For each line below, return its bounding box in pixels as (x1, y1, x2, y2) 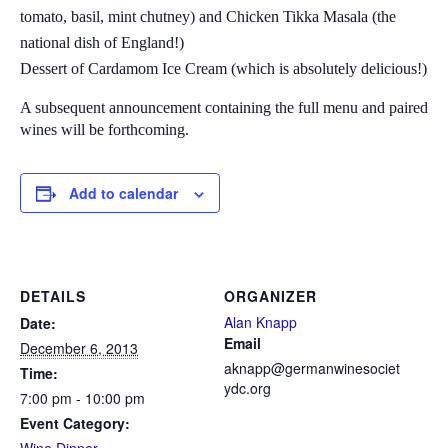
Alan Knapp (224, 312, 297, 332)
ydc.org (224, 378, 271, 398)
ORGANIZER (224, 286, 317, 306)
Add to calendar (69, 183, 178, 203)
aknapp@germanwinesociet (224, 358, 400, 378)
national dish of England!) (20, 34, 184, 51)
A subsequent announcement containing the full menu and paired (20, 99, 428, 116)
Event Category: (20, 413, 130, 433)
